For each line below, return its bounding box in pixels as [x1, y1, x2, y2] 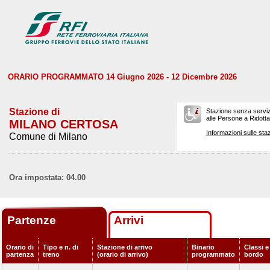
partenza [6, 251, 34, 258]
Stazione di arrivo [97, 243, 152, 251]
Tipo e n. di [43, 243, 78, 251]
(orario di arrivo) [97, 251, 148, 258]
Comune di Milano [9, 131, 87, 142]
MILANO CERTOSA [9, 118, 118, 131]
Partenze [7, 214, 59, 227]
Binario [192, 243, 215, 251]
